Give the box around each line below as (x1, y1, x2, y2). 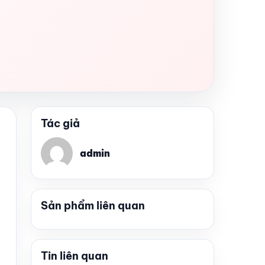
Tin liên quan (41, 249, 108, 263)
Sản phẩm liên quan (41, 199, 145, 212)
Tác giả (41, 117, 80, 130)
